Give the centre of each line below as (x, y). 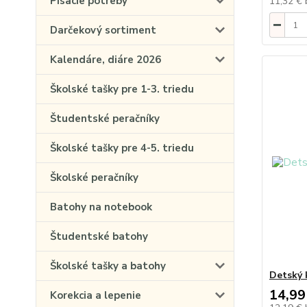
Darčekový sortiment (103, 30)
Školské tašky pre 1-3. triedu (122, 89)
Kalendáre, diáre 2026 (106, 60)
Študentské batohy (99, 236)
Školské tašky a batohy (108, 266)
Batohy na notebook (101, 207)
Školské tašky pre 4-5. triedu (122, 148)
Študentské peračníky (105, 119)
